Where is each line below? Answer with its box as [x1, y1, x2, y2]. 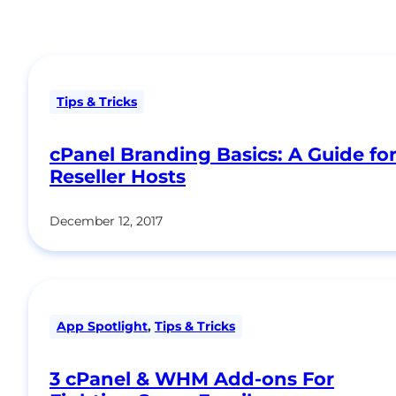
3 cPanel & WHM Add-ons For [49, 368, 334, 391]
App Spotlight [57, 317, 148, 334]
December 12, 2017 [49, 212, 163, 229]
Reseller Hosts [49, 164, 186, 187]
